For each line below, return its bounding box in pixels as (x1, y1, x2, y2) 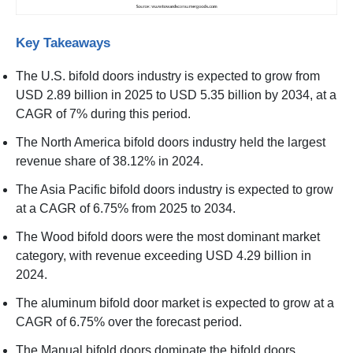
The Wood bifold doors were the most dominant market (16, 229, 320, 243)
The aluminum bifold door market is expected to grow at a (16, 295, 334, 310)
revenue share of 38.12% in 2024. (16, 154, 203, 168)
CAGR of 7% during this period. (16, 106, 191, 121)
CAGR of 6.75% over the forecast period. (16, 314, 242, 329)
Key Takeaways (16, 34, 110, 50)
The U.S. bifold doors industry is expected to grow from (16, 69, 320, 83)
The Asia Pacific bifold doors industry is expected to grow (16, 182, 333, 196)
